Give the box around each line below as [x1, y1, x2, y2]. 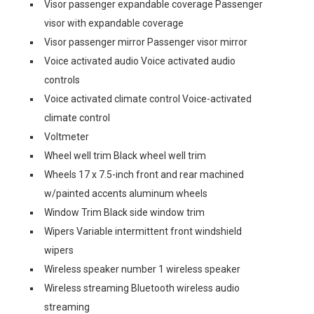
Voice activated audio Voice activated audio [44, 55, 235, 67]
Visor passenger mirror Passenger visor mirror [44, 36, 247, 48]
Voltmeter [44, 130, 89, 142]
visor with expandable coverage [44, 17, 184, 29]
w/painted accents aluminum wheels [44, 187, 207, 199]
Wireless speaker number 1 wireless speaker [44, 263, 240, 275]
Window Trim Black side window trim [44, 206, 205, 218]
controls [44, 74, 80, 86]
